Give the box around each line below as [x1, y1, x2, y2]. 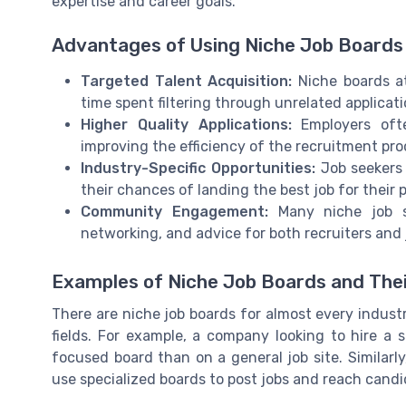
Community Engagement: [81, 202, 268, 220]
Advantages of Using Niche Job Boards [52, 34, 403, 56]
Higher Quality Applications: [81, 115, 292, 133]
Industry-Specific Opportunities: [81, 159, 315, 177]
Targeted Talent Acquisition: [81, 72, 293, 90]
